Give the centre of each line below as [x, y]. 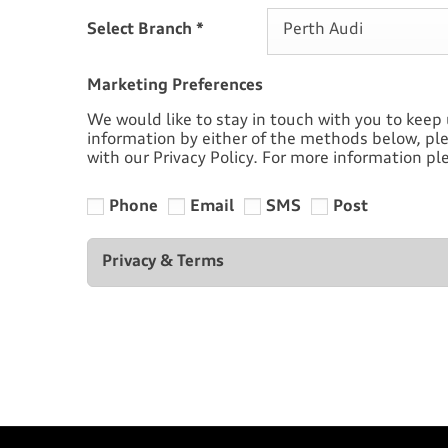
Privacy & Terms [163, 261]
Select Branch [141, 29]
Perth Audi [323, 29]
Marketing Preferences [175, 85]
